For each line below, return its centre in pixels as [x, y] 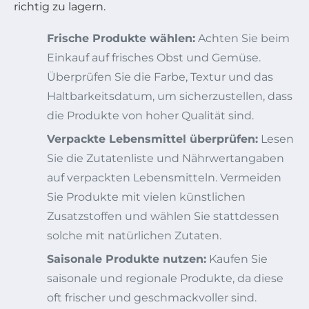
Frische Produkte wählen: [121, 38]
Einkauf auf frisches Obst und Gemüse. [154, 57]
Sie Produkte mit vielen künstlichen [146, 197]
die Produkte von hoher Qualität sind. [150, 115]
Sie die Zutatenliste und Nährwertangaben [166, 158]
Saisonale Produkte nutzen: [127, 259]
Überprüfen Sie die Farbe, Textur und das [160, 77]
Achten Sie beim [242, 38]
